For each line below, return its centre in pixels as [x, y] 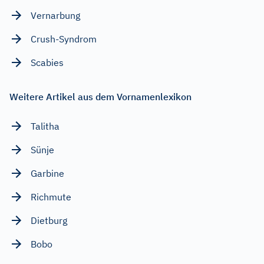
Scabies [47, 63]
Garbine [47, 174]
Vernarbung [55, 16]
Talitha [45, 126]
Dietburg [49, 221]
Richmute [51, 197]
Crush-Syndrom [64, 39]
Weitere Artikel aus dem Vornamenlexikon [100, 97]
